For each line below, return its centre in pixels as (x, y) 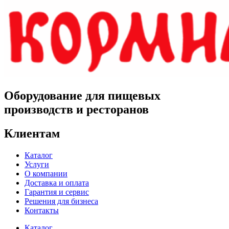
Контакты (42, 211)
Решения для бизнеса (61, 201)
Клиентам (32, 134)
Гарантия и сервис (57, 192)
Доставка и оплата (57, 183)
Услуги (37, 165)
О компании (46, 174)
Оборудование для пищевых (82, 96)
